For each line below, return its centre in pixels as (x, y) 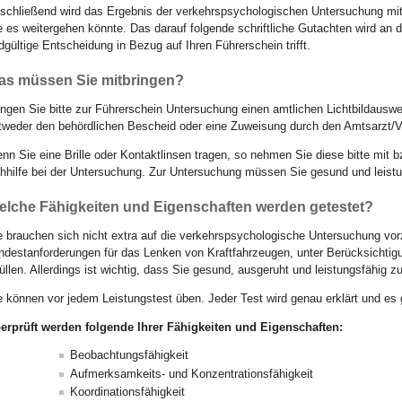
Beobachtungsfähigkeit (129, 355)
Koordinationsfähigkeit (127, 392)
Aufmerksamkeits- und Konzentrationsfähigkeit (192, 373)
